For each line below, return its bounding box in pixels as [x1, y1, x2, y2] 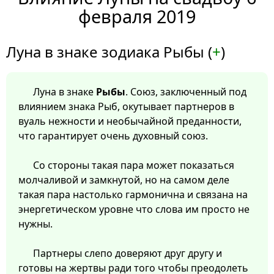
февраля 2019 [78, 4, 196, 29]
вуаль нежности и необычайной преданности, [18, 114, 242, 128]
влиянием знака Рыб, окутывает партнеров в [18, 100, 234, 114]
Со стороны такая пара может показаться [33, 158, 234, 172]
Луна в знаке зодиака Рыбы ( [6, 42, 212, 62]
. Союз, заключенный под [125, 85, 246, 99]
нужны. [18, 217, 53, 231]
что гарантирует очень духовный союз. [18, 129, 208, 143]
